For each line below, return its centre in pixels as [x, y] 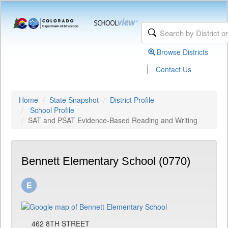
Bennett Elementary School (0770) [106, 161]
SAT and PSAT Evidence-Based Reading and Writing [113, 120]
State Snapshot [74, 100]
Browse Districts [183, 52]
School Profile [52, 110]
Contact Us [174, 69]
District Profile [132, 100]
